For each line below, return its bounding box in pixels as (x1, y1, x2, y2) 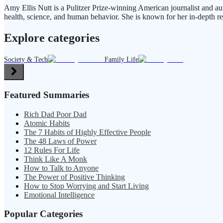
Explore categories (4, 31, 100, 45)
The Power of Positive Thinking (24, 172, 125, 181)
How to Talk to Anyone (24, 163, 99, 172)
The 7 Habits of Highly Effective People (24, 127, 151, 136)
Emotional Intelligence (24, 190, 95, 199)
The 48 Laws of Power (24, 136, 97, 145)
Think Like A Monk (24, 154, 87, 163)
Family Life (105, 56, 138, 64)
